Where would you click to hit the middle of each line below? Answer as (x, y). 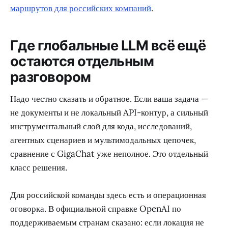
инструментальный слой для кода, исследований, (101, 126)
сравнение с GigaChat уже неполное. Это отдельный (109, 153)
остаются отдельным (82, 61)
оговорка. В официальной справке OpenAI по (96, 208)
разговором (51, 77)
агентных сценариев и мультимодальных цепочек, (103, 140)
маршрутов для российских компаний (81, 8)
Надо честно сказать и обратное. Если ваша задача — (109, 98)
